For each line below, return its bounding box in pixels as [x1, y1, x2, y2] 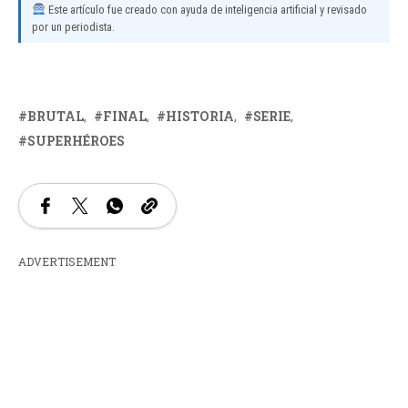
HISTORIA [166, 107, 234, 125]
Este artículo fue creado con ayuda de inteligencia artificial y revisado [45, 2, 367, 16]
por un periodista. [32, 19, 115, 34]
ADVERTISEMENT [18, 253, 116, 269]
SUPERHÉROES [27, 131, 125, 149]
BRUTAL [27, 107, 84, 125]
